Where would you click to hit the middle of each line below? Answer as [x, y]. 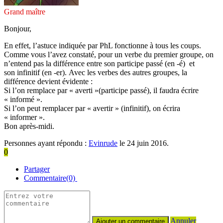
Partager [37, 169]
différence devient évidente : [48, 81]
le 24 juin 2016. [143, 143]
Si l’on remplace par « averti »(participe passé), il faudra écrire [101, 90]
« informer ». [24, 117]
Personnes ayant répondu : [46, 143]
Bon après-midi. [29, 126]
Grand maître [25, 11]
